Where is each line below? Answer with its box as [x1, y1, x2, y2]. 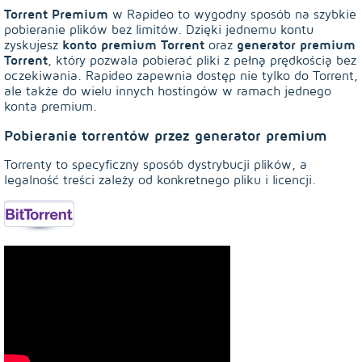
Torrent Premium [4, 6, 108, 22]
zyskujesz [4, 37, 62, 53]
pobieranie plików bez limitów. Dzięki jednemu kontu [4, 22, 314, 37]
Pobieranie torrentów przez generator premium [4, 126, 327, 144]
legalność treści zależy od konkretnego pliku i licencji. [4, 172, 316, 187]
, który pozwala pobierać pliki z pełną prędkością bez [48, 53, 356, 68]
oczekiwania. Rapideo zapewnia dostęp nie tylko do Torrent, [4, 68, 358, 83]
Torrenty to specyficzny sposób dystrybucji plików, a [4, 157, 307, 172]
